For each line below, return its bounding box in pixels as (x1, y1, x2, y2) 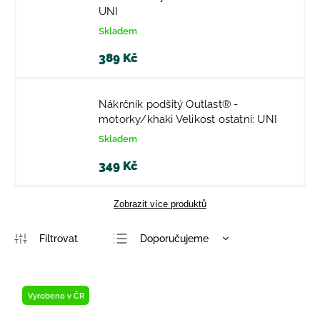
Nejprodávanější (140, 301, 216, 313)
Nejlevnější (140, 255, 191, 267)
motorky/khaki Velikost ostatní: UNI (99, 113, 277, 126)
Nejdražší (140, 278, 184, 290)
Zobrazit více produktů (114, 199, 206, 209)
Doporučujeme (140, 232, 209, 244)
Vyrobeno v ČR (27, 290, 84, 301)
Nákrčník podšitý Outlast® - (99, 98, 239, 111)
